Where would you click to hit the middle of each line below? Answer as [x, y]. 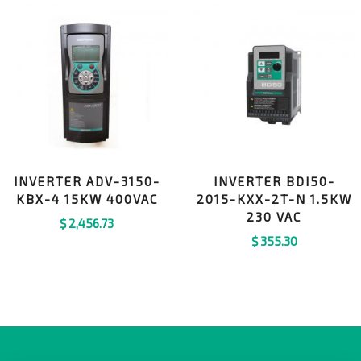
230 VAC [274, 216]
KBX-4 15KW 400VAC [87, 199]
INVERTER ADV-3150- [87, 181]
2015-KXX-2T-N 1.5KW [274, 199]
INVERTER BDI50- [274, 181]
